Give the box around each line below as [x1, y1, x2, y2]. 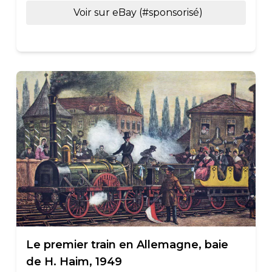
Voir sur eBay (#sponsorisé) [73, 7, 203, 18]
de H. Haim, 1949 [25, 255, 122, 268]
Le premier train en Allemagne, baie [25, 238, 228, 251]
